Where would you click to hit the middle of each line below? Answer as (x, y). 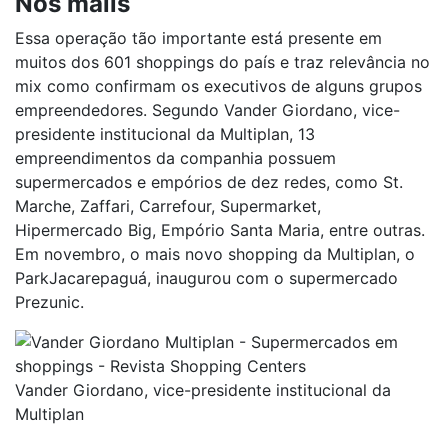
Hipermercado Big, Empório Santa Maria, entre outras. (220, 230)
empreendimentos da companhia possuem (175, 158)
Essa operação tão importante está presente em (198, 38)
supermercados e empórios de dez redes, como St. (209, 182)
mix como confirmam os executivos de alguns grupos (218, 86)
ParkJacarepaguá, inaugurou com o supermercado (206, 278)
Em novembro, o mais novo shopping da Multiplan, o (215, 254)
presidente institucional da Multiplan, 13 (165, 134)
